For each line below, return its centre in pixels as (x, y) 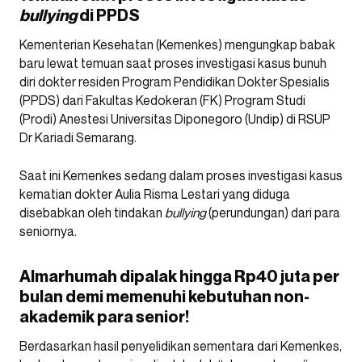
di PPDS (108, 15)
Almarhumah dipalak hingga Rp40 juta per (179, 276)
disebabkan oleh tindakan (92, 212)
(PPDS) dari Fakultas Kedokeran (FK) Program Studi (162, 100)
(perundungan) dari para (273, 212)
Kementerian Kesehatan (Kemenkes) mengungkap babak (177, 44)
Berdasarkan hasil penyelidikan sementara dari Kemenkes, (181, 345)
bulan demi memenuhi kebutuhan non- (164, 296)
